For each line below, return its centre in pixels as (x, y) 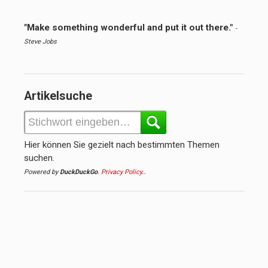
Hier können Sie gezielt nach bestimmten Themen (122, 145)
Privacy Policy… (124, 172)
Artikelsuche (58, 96)
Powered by (42, 172)
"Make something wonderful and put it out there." (128, 28)
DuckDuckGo (79, 172)
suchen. (39, 158)
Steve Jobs (40, 42)
